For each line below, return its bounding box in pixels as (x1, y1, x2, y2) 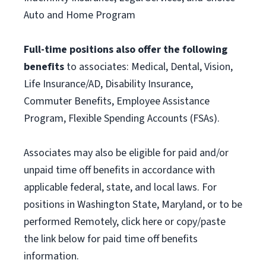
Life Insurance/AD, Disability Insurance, (24, 77, 193, 91)
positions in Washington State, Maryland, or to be (24, 197, 242, 212)
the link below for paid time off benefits (24, 232, 198, 246)
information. (24, 249, 79, 264)
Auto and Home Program (24, 8, 135, 23)
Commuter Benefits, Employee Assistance (24, 94, 210, 109)
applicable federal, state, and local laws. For (24, 180, 217, 195)
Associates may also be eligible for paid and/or (24, 145, 229, 160)
